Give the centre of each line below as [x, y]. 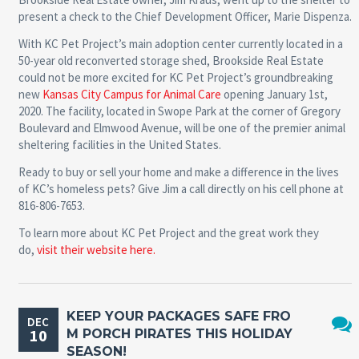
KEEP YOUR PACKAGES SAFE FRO [178, 316]
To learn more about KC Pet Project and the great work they [168, 232]
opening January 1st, [274, 94]
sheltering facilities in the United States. [119, 144]
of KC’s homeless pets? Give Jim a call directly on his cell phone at [181, 188]
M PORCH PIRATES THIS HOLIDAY [179, 333]
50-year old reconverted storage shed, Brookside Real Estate [171, 60]
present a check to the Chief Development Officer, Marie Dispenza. [185, 16]
